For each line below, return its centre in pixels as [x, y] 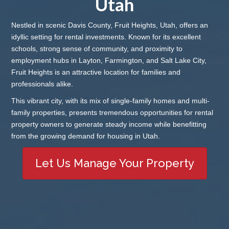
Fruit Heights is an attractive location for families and [96, 72]
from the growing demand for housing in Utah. [86, 136]
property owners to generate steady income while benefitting [109, 124]
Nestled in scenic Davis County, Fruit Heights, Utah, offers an [110, 25]
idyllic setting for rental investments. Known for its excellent [106, 37]
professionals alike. [42, 84]
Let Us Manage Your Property [114, 163]
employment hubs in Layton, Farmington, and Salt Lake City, [109, 61]
